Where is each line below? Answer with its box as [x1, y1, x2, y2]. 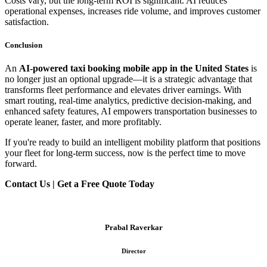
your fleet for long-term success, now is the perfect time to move [5, 148, 246, 159]
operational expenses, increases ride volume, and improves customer [5, 5, 260, 16]
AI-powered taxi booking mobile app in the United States [19, 63, 249, 74]
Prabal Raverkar [104, 223, 163, 232]
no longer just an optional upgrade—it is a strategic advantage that [5, 74, 252, 85]
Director [121, 247, 146, 255]
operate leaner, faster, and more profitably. [5, 117, 162, 128]
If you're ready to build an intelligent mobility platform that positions [5, 137, 260, 148]
